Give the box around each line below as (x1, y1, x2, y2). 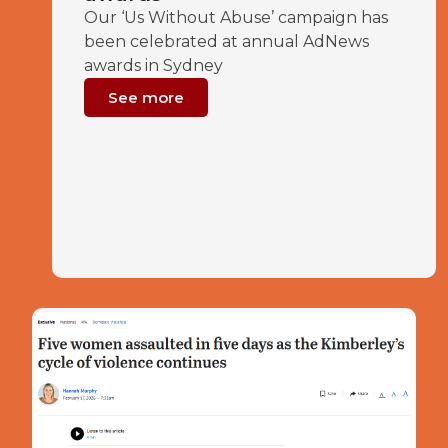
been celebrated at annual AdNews (84, 32, 369, 51)
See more (108, 88, 184, 107)
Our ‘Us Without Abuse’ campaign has (84, 8, 388, 27)
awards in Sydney (84, 56, 223, 75)
